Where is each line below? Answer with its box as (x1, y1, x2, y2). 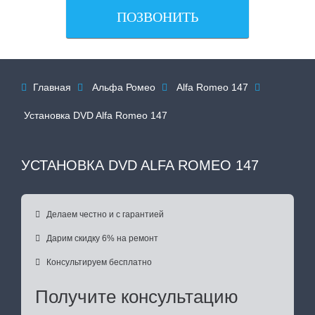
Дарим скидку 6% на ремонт (46, 233, 158, 243)
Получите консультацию (35, 286, 238, 307)
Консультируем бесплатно (46, 257, 152, 267)
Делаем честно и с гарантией (46, 210, 164, 219)
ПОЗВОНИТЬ (117, 9, 198, 25)
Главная (33, 82, 74, 93)
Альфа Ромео (92, 82, 155, 93)
